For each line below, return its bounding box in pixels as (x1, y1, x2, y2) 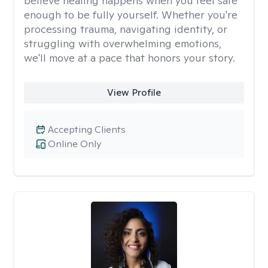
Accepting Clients (48, 123, 126, 136)
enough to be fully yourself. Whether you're (24, 8, 237, 22)
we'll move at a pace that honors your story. (24, 51, 235, 65)
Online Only (48, 138, 101, 150)
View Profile (106, 86, 161, 99)
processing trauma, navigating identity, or (24, 22, 227, 36)
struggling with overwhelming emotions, (24, 36, 221, 50)
